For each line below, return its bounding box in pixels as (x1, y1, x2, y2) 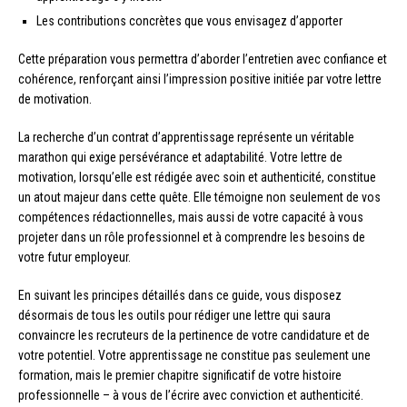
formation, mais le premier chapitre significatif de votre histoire (18, 368, 342, 383)
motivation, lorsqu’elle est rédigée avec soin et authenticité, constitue (18, 170, 376, 185)
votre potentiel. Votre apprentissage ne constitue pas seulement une (18, 348, 371, 363)
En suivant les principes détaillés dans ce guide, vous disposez (18, 288, 342, 303)
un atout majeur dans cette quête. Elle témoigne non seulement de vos (18, 190, 381, 205)
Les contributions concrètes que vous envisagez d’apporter (36, 14, 342, 29)
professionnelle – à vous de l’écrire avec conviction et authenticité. (18, 388, 363, 403)
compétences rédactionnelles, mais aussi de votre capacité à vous (18, 210, 363, 225)
